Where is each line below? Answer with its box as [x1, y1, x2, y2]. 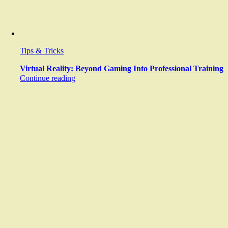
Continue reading [20, 74, 76, 82]
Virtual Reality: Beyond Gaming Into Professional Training [20, 64, 224, 73]
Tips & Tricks [20, 46, 64, 55]
